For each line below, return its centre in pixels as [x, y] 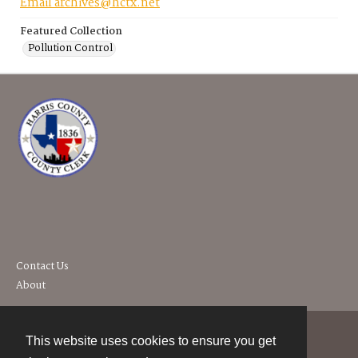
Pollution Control [70, 49]
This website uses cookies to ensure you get [151, 341]
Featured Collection [71, 32]
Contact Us [42, 267]
